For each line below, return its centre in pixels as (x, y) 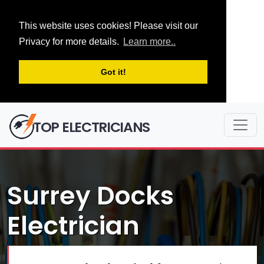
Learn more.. (150, 42)
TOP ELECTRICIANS (92, 127)
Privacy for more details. (70, 42)
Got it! (113, 72)
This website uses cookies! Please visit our (108, 26)
